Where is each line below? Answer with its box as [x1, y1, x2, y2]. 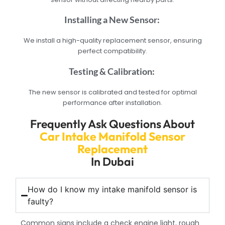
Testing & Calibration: [69, 65, 156, 77]
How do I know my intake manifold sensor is [28, 184, 197, 195]
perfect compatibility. [78, 46, 147, 56]
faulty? [28, 196, 54, 207]
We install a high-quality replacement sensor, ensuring [23, 36, 202, 46]
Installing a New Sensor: [64, 14, 161, 26]
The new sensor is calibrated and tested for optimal [28, 87, 197, 97]
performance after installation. [63, 97, 162, 107]
